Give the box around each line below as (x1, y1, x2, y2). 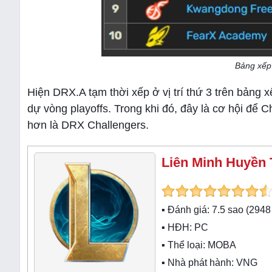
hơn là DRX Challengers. (27, 119, 149, 131)
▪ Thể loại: (161, 240, 208, 250)
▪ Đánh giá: (161, 205, 212, 215)
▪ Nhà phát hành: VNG (161, 257, 257, 268)
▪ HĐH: (161, 222, 194, 233)
